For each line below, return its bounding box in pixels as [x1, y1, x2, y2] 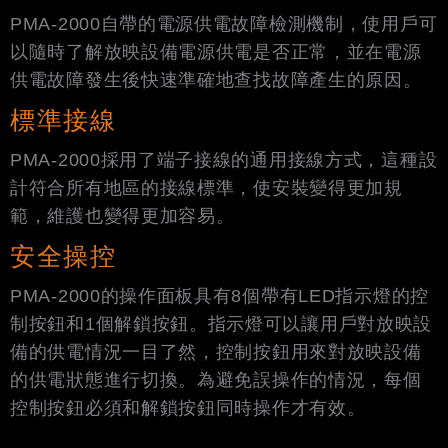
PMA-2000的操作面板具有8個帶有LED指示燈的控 [10, 285, 429, 306]
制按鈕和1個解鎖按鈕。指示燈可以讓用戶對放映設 [10, 313, 433, 334]
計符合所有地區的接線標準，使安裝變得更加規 [10, 177, 403, 198]
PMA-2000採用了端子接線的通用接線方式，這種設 [10, 149, 438, 170]
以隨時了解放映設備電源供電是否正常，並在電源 [10, 41, 422, 62]
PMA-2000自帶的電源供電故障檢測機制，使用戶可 [10, 13, 438, 34]
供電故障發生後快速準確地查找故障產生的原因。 [10, 69, 422, 90]
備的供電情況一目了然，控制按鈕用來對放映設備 [10, 341, 422, 362]
